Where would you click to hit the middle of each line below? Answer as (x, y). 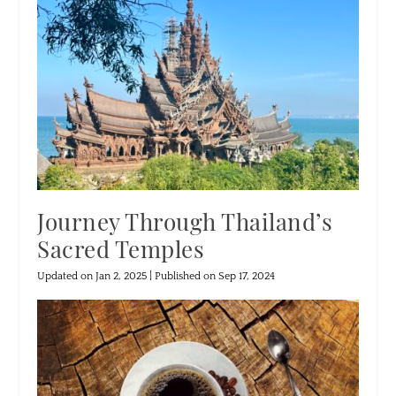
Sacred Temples (121, 249)
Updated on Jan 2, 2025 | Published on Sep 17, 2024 (156, 277)
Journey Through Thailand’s (185, 222)
